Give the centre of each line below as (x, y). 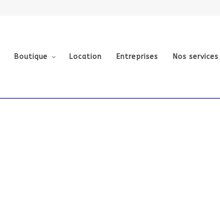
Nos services (195, 57)
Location (85, 57)
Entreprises (137, 57)
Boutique (31, 57)
